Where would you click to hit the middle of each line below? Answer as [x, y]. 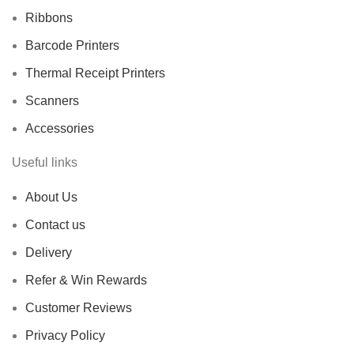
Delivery [49, 253]
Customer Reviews [79, 308]
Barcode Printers [72, 46]
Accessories [60, 129]
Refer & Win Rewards [86, 281]
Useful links [45, 163]
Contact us [55, 225]
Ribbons [49, 18]
